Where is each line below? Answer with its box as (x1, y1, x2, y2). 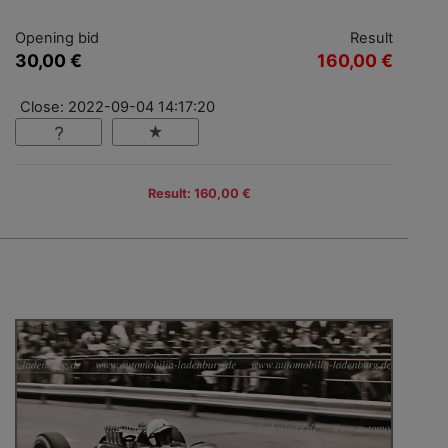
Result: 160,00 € (147, 186, 251, 202)
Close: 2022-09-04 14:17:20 (20, 97, 215, 116)
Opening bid (15, 28, 99, 47)
